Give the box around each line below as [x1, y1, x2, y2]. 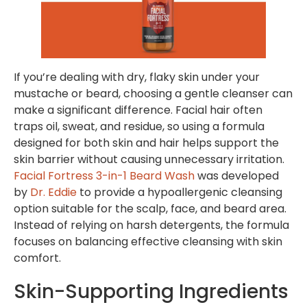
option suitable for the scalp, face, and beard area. [14, 201, 286, 217]
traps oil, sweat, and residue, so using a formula [14, 119, 265, 135]
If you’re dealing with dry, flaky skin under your [14, 69, 260, 86]
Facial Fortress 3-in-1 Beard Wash [14, 168, 195, 184]
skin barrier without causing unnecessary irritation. [14, 151, 284, 168]
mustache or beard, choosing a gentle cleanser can [14, 86, 293, 102]
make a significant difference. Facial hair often [14, 102, 262, 119]
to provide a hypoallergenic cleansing [77, 184, 282, 201]
